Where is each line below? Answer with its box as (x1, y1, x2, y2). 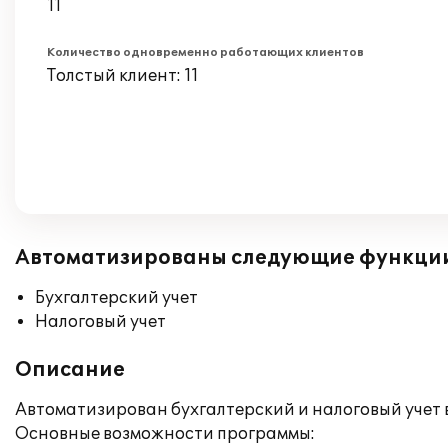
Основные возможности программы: (15, 424, 315, 444)
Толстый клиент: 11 (47, 66, 199, 86)
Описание (15, 358, 125, 382)
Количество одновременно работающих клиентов (47, 46, 364, 59)
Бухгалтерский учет (35, 288, 198, 308)
